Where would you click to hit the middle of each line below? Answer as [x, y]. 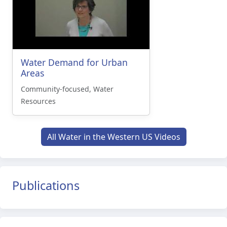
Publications [46, 186]
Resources [38, 101]
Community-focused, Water [67, 89]
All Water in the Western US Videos [113, 137]
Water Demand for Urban [74, 63]
